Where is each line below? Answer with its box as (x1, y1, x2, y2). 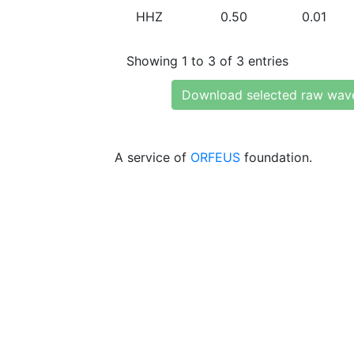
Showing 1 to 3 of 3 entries (126, 52, 288, 69)
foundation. (240, 149, 312, 165)
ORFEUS (190, 149, 240, 165)
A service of (115, 149, 190, 165)
